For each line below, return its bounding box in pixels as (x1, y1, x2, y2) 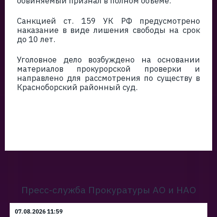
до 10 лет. (17, 34, 55, 45)
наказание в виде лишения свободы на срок (17, 25, 200, 35)
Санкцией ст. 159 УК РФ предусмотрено (17, 15, 200, 26)
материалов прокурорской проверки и (17, 63, 200, 74)
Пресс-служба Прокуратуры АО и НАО (21, 184, 196, 196)
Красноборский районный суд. (17, 82, 138, 93)
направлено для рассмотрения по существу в (17, 73, 200, 83)
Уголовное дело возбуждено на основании (17, 54, 200, 65)
